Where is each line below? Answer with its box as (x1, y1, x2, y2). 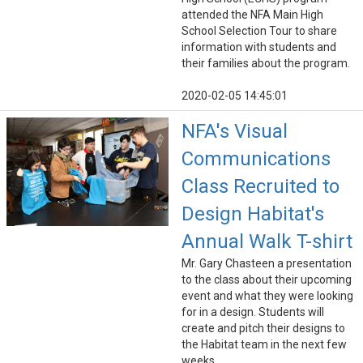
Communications (181, 147, 331, 171)
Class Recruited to (181, 175, 340, 199)
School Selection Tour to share (181, 24, 337, 38)
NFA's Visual (181, 120, 288, 143)
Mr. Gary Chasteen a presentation (181, 257, 352, 271)
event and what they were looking (181, 289, 353, 303)
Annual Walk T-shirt (181, 230, 352, 254)
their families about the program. (181, 57, 350, 70)
